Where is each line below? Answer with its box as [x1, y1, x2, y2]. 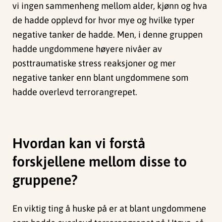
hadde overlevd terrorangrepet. [12, 87, 140, 98]
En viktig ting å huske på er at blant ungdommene [12, 203, 207, 214]
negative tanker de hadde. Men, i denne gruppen [12, 29, 203, 40]
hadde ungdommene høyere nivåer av [12, 44, 163, 55]
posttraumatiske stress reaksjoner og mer [12, 58, 176, 69]
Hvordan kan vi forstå [12, 135, 146, 152]
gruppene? [12, 172, 78, 188]
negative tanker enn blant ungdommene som [12, 72, 189, 83]
